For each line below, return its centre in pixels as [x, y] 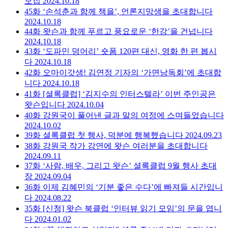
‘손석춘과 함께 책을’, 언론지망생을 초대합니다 [128, 11]
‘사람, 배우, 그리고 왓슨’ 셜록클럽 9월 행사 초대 [130, 165]
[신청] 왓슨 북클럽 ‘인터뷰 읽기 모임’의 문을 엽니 [132, 208]
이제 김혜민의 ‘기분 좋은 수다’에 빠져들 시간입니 [133, 187]
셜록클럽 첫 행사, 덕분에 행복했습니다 [113, 135]
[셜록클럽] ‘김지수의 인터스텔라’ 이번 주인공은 [129, 94]
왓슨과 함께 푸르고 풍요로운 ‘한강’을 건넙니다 [128, 31]
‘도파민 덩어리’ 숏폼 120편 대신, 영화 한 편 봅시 [130, 51]
